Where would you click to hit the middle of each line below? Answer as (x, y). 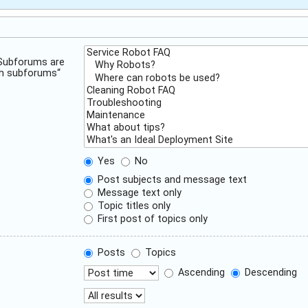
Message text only (139, 193)
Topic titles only (133, 206)
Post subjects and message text (171, 180)
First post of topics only (152, 219)
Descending (270, 273)
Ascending (200, 273)
